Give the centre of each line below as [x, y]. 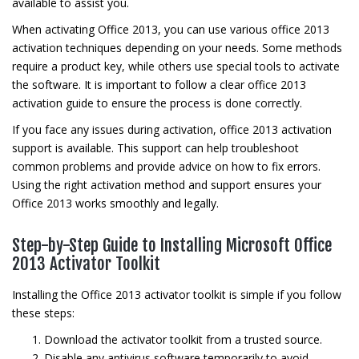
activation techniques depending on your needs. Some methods [177, 48]
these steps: [43, 313]
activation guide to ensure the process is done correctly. [157, 103]
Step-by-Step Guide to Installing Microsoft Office [172, 245]
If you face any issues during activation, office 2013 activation [172, 129]
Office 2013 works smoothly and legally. [115, 203]
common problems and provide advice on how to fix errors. [166, 166]
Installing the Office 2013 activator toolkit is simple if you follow [177, 294]
